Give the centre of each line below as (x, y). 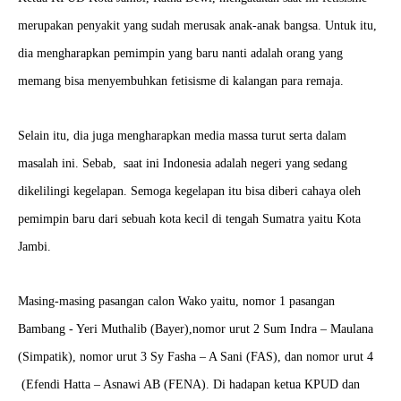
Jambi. (38, 247)
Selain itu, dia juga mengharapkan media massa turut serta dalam (182, 136)
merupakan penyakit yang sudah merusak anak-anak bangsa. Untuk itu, (197, 26)
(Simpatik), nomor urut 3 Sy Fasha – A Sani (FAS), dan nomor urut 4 (196, 357)
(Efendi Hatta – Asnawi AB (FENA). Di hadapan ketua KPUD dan (189, 384)
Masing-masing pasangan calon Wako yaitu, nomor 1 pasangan (176, 301)
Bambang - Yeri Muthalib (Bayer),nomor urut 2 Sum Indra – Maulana (196, 329)
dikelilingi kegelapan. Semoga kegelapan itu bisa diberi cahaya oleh (189, 191)
